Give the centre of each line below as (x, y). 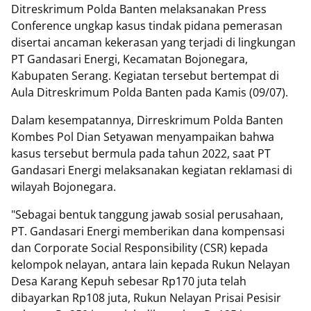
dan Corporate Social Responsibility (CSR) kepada (140, 248)
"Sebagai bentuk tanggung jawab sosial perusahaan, (147, 215)
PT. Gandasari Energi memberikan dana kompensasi (148, 231)
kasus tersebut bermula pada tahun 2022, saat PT (141, 153)
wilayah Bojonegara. (64, 187)
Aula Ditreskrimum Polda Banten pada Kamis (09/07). (151, 92)
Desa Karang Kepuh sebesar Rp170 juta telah (129, 281)
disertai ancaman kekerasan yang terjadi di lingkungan (153, 42)
